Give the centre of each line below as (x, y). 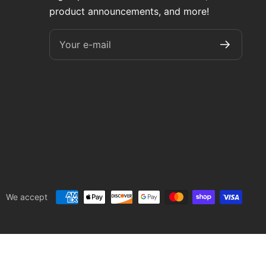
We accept (27, 197)
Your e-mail (85, 44)
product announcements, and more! (129, 11)
